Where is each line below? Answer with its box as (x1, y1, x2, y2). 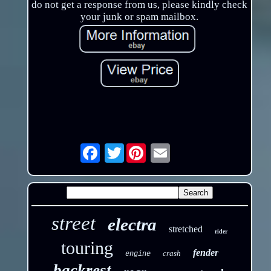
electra (108, 215, 157, 235)
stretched (169, 224, 203, 235)
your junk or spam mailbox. (80, 11, 199, 23)
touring (60, 238, 113, 258)
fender (192, 247, 218, 258)
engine (125, 250, 151, 259)
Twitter (123, 142, 157, 154)
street (51, 212, 96, 235)
